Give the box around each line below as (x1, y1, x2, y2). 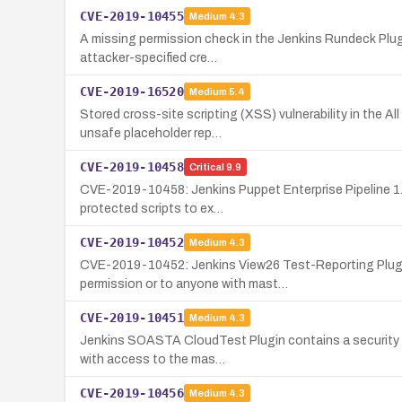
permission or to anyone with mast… (80, 276, 288, 291)
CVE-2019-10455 (80, 8, 184, 23)
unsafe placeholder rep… (80, 126, 222, 140)
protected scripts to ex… (80, 201, 223, 215)
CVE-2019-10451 (80, 310, 184, 325)
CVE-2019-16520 (80, 83, 184, 99)
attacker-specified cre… (80, 50, 217, 65)
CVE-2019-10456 (80, 385, 184, 400)
